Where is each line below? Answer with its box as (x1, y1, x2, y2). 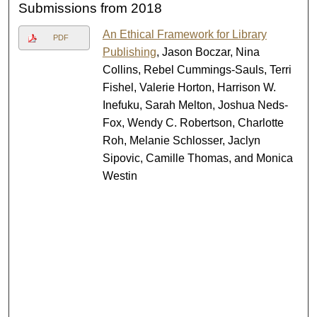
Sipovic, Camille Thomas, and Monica (102, 152, 293, 165)
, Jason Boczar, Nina (156, 46, 260, 59)
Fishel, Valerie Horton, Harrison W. (102, 81, 276, 94)
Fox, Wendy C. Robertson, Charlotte (102, 117, 284, 129)
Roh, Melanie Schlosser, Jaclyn (102, 134, 260, 147)
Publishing (102, 46, 156, 59)
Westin (102, 170, 137, 183)
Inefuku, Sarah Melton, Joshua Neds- (102, 99, 288, 112)
